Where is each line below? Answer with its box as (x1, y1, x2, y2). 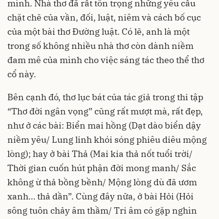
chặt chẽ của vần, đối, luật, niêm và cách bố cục (7, 12, 201, 23)
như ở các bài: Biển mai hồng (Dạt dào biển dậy (7, 120, 201, 131)
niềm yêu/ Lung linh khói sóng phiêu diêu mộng (7, 134, 207, 146)
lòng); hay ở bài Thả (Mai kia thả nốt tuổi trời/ (7, 148, 193, 160)
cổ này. (7, 68, 36, 80)
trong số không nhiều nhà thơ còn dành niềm (7, 40, 194, 52)
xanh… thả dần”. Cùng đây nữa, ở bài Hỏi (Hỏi (7, 191, 194, 202)
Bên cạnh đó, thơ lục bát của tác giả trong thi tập (7, 91, 203, 103)
